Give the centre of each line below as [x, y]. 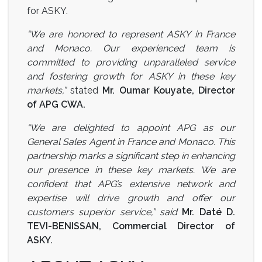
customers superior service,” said [105, 212]
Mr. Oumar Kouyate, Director [169, 90]
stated [87, 90]
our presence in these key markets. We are [131, 170]
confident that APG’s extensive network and [131, 184]
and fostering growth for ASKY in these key [131, 76]
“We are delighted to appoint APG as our [131, 127]
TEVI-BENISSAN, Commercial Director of [131, 226]
